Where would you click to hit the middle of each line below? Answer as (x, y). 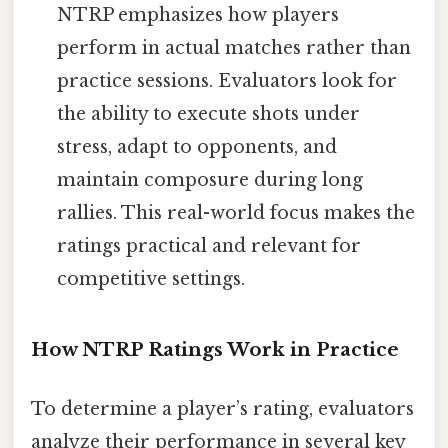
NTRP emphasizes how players (198, 14)
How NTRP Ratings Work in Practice (215, 349)
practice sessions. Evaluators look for (227, 80)
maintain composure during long (210, 179)
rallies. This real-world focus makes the (236, 212)
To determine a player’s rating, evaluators (222, 408)
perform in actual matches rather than (234, 47)
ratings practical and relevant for (209, 245)
